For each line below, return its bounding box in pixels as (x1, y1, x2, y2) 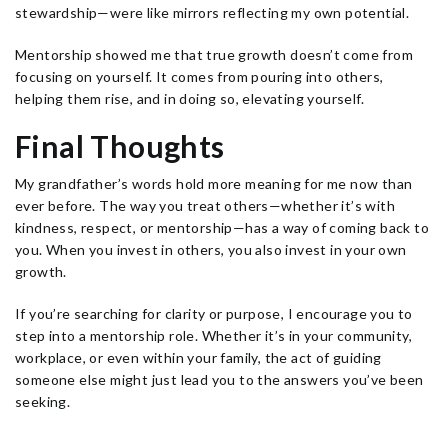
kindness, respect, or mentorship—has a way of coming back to (15, 219, 429, 236)
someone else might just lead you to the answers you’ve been (15, 371, 424, 388)
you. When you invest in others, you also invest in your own (15, 241, 407, 258)
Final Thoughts (15, 128, 225, 164)
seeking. (15, 393, 71, 410)
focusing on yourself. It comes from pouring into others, (15, 68, 384, 85)
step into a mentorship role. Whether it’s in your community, (15, 327, 412, 344)
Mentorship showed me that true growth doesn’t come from (15, 46, 413, 63)
